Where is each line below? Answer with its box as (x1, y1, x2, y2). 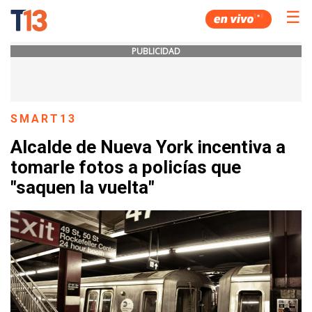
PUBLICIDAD (132, 45, 180, 57)
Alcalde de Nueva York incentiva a (10, 136, 286, 158)
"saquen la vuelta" (10, 177, 155, 198)
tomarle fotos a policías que (10, 157, 241, 178)
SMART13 (10, 112, 77, 125)
